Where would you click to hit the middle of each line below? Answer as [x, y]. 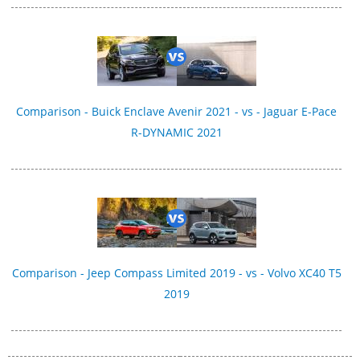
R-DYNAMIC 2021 [176, 133]
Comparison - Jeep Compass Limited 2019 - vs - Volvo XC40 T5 [176, 273]
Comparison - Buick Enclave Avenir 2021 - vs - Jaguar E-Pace [177, 112]
